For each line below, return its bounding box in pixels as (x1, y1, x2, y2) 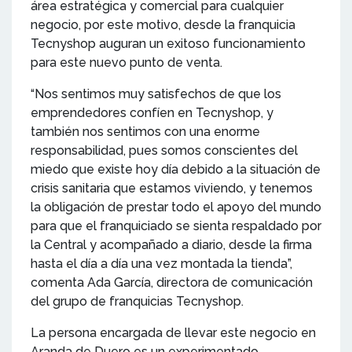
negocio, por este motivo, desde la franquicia (31, 16, 295, 32)
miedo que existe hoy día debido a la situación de (31, 161, 321, 177)
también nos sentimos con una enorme (31, 123, 260, 139)
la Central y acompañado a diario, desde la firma (31, 236, 312, 252)
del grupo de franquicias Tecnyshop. (31, 293, 244, 309)
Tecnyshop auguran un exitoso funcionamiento (31, 35, 306, 51)
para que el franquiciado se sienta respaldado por (31, 218, 321, 233)
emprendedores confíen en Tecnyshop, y (31, 104, 273, 120)
